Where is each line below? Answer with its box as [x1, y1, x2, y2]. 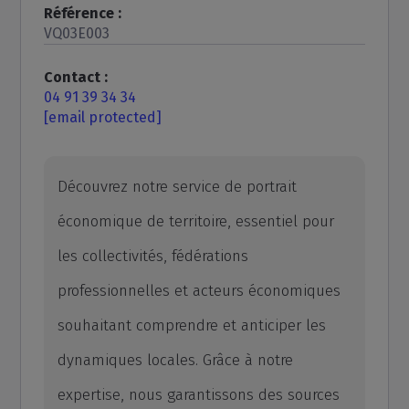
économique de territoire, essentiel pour [58, 212, 335, 231]
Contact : [44, 68, 109, 86]
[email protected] [44, 109, 163, 126]
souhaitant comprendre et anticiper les [58, 316, 327, 335]
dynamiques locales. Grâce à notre [58, 351, 294, 370]
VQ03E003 [44, 25, 110, 42]
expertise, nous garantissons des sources [58, 385, 341, 404]
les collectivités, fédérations [58, 246, 249, 266]
